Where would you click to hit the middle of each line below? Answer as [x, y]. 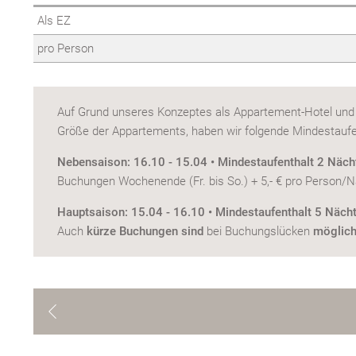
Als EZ [54, 21]
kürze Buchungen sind [145, 232]
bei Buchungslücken [258, 232]
